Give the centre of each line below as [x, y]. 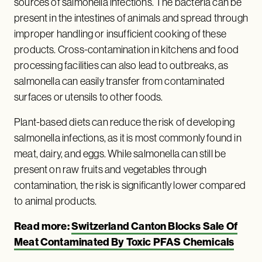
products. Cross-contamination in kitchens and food [126, 49]
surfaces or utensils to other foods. [89, 96]
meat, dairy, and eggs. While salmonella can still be [120, 153]
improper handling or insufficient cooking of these [120, 33]
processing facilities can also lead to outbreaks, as [121, 65]
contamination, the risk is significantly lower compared [130, 185]
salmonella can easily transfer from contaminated [120, 81]
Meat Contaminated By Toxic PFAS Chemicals [124, 242]
